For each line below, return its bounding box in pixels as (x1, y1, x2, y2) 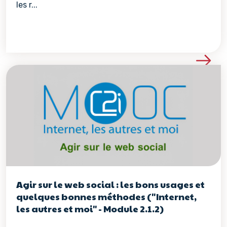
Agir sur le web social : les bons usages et (16, 178, 205, 191)
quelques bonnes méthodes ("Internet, (16, 190, 197, 203)
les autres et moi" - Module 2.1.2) (16, 202, 164, 215)
